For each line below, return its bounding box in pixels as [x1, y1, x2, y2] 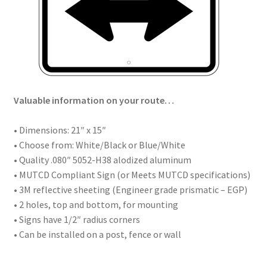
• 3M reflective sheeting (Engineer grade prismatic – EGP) [13, 184, 247, 196]
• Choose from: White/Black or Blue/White [13, 139, 185, 151]
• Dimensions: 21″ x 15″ [13, 124, 106, 136]
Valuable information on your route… [13, 94, 174, 107]
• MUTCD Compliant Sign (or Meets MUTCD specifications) [13, 169, 250, 181]
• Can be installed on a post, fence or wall [13, 228, 181, 241]
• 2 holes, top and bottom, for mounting [13, 198, 178, 211]
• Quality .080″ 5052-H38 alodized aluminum [13, 154, 191, 166]
